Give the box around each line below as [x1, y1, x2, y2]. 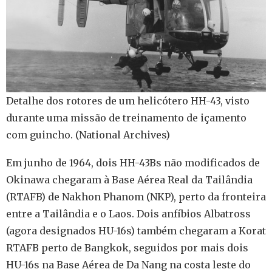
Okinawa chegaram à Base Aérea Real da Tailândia [6, 174, 253, 186]
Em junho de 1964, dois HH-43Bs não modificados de [6, 157, 260, 169]
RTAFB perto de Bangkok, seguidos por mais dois [6, 242, 248, 254]
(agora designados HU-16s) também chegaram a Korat [6, 225, 266, 237]
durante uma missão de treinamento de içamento [6, 112, 246, 124]
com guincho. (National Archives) [6, 129, 170, 141]
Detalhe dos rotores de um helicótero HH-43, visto [6, 95, 250, 107]
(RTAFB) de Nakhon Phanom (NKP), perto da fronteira [6, 191, 266, 203]
